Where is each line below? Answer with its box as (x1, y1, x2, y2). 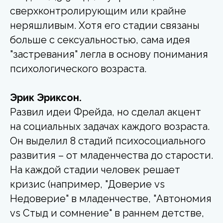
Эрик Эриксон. (10, 91, 82, 104)
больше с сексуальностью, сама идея (10, 33, 190, 46)
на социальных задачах (10, 120, 119, 132)
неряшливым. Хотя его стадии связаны (10, 19, 200, 31)
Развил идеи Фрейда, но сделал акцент (10, 106, 201, 118)
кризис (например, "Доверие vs (10, 178, 165, 190)
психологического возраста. (10, 62, 146, 75)
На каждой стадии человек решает (10, 163, 180, 176)
